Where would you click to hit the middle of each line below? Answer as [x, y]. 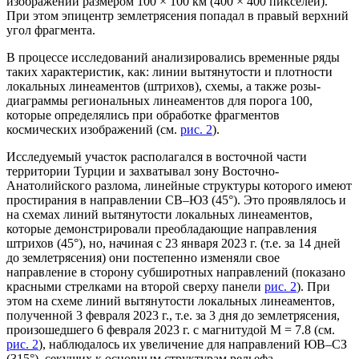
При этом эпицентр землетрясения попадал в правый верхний [177, 15]
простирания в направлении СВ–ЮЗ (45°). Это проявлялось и [176, 200]
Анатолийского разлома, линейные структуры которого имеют [179, 185]
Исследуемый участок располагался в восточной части [157, 156]
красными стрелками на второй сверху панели [135, 286]
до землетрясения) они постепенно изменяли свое [143, 257]
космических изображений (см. [93, 129]
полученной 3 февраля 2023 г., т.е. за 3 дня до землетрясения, [173, 315]
